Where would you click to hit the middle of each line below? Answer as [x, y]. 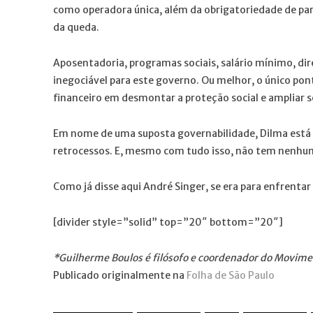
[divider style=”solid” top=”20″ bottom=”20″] [168, 222]
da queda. [76, 27]
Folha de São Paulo [231, 275]
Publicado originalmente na [120, 275]
